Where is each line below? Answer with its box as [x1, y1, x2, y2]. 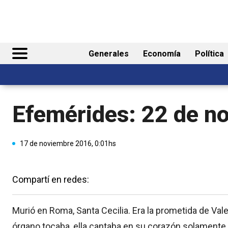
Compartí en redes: [12, 174, 89, 185]
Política [195, 49, 224, 59]
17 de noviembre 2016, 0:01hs [20, 139, 116, 148]
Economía [143, 49, 181, 59]
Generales [89, 49, 129, 59]
